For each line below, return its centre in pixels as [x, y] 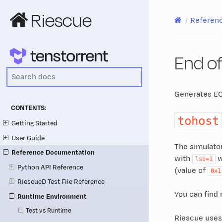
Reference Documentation [53, 153]
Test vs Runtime [49, 211]
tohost [198, 121]
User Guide [28, 138]
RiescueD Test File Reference [61, 182]
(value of [191, 170]
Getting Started [35, 123]
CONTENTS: [28, 108]
